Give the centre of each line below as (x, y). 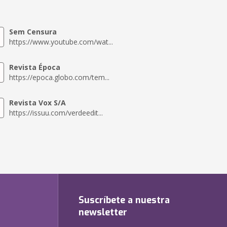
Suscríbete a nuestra (124, 200)
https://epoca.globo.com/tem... (59, 77)
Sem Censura (33, 32)
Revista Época (34, 67)
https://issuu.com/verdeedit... (56, 113)
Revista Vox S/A (37, 103)
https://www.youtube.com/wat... (61, 42)
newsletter (103, 212)
